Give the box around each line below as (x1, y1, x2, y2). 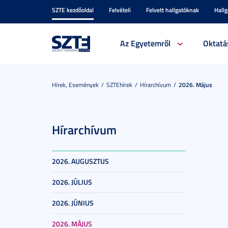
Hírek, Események (52, 80, 99, 89)
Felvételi (109, 6, 131, 14)
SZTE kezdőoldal (52, 6, 94, 14)
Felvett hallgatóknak (146, 6, 199, 14)
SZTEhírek (106, 80, 132, 89)
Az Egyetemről (120, 37, 170, 49)
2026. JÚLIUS (52, 177, 92, 187)
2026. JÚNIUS (52, 198, 94, 208)
